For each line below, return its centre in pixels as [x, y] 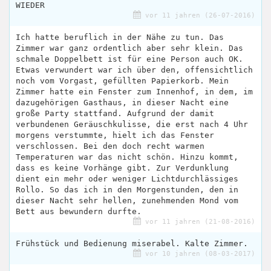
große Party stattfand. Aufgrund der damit [115, 114]
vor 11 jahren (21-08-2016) [198, 222]
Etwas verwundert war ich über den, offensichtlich [134, 70]
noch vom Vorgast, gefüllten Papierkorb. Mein [122, 81]
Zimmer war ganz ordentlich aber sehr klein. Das [129, 48]
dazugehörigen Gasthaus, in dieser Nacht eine [122, 103]
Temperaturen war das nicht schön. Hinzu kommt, [127, 157]
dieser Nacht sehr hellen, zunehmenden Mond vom [127, 201]
